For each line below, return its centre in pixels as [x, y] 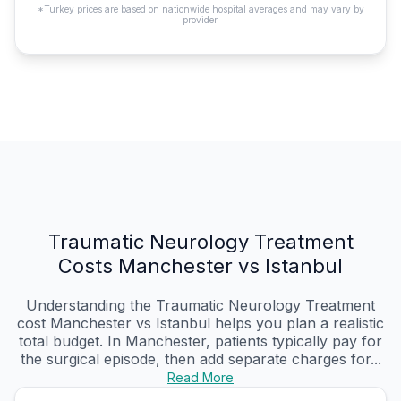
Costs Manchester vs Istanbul [200, 266]
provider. [200, 20]
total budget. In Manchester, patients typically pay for [200, 341]
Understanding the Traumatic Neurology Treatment [200, 306]
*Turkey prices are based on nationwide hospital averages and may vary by [200, 9]
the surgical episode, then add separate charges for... [200, 359]
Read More [200, 378]
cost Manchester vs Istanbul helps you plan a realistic [200, 324]
